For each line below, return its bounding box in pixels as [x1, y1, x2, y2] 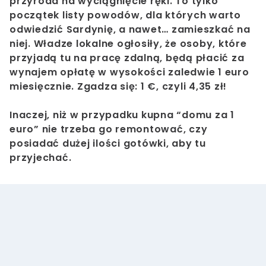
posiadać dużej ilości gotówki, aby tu [9, 137, 206, 151]
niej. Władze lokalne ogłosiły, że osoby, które [9, 37, 247, 51]
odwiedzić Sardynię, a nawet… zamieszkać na [9, 23, 251, 37]
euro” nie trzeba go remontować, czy [9, 122, 208, 137]
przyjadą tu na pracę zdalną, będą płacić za [9, 51, 245, 65]
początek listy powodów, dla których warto [9, 8, 241, 23]
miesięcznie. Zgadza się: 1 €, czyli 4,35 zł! [9, 80, 227, 94]
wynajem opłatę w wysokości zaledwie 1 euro [9, 65, 249, 80]
